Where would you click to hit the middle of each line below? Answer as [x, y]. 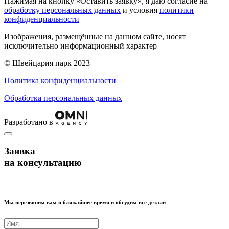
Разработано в [29, 122]
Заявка [20, 151]
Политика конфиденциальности [60, 80]
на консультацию [43, 162]
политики [177, 10]
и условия [140, 10]
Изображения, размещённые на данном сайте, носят [95, 36]
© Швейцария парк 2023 [47, 63]
